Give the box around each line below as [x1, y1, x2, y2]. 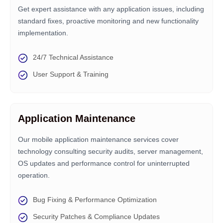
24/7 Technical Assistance [33, 53, 113, 61]
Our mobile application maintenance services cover [18, 135, 179, 143]
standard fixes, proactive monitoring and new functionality [18, 17, 199, 25]
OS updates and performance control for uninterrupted [18, 159, 190, 167]
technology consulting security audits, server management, [18, 147, 203, 155]
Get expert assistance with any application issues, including [18, 5, 204, 13]
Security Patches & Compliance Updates [33, 213, 160, 221]
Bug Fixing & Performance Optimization [33, 196, 157, 204]
